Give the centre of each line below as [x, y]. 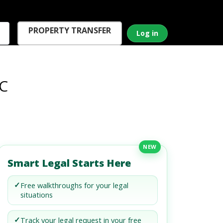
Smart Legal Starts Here [69, 163]
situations [37, 195]
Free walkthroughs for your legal [75, 185]
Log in [148, 33]
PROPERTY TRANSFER [70, 30]
